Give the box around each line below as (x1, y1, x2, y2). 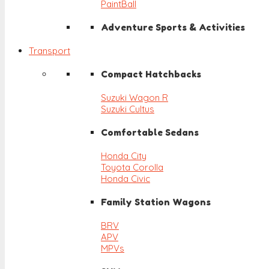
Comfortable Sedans (101, 127, 199, 139)
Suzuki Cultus (101, 103, 154, 115)
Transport (29, 45, 70, 57)
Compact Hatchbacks (101, 68, 201, 80)
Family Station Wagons (101, 196, 211, 208)
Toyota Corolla (101, 162, 163, 174)
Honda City (101, 150, 147, 162)
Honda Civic (101, 173, 150, 185)
